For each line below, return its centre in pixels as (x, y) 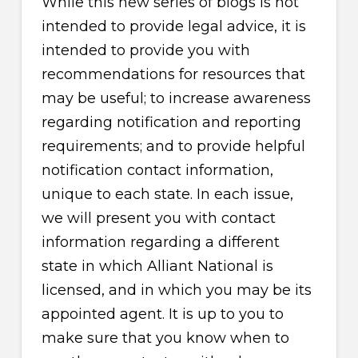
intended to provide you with (145, 51)
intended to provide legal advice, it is (173, 27)
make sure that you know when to (165, 338)
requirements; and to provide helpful (173, 147)
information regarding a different (160, 243)
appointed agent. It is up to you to (162, 314)
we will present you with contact (158, 219)
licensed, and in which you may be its (176, 290)
